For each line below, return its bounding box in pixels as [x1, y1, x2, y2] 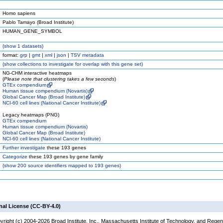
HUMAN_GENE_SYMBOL [2, 28, 62, 34]
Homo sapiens [2, 10, 35, 16]
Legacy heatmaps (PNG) [2, 112, 59, 117]
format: [2, 52, 20, 58]
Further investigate [2, 145, 45, 150]
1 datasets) [16, 43, 43, 49]
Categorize [2, 154, 27, 159]
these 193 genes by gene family [27, 154, 103, 159]
